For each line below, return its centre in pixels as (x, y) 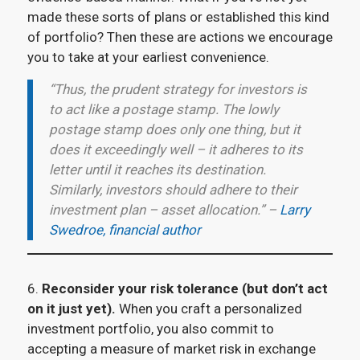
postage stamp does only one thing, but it (174, 129)
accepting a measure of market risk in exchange (171, 348)
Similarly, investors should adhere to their (173, 189)
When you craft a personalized (209, 308)
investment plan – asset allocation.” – (164, 209)
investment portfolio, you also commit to (150, 328)
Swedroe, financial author (125, 229)
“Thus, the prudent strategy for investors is (178, 89)
